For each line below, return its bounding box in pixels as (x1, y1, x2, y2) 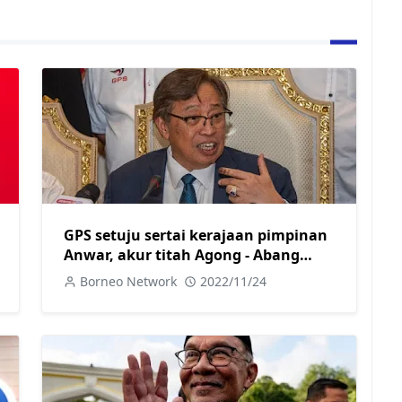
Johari (64, 264, 107, 284)
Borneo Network (80, 272, 177, 290)
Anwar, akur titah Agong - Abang (64, 244, 300, 265)
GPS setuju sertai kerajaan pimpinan (64, 224, 328, 245)
